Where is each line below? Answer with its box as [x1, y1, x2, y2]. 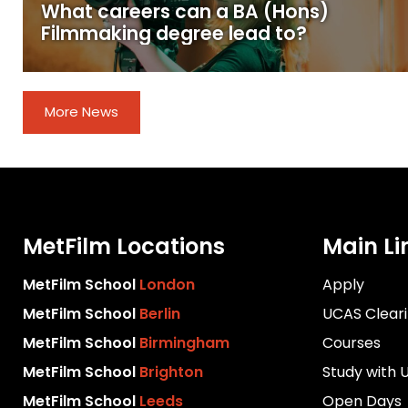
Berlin [139, 303, 181, 324]
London [139, 274, 196, 295]
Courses [321, 332, 381, 353]
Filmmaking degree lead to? [41, 21, 308, 47]
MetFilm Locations [23, 231, 226, 261]
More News [44, 102, 118, 122]
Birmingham [139, 332, 230, 353]
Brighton [139, 362, 204, 382]
